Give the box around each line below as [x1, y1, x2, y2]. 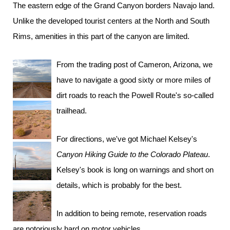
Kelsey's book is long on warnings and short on [56, 165, 214, 174]
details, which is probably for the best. [56, 181, 182, 189]
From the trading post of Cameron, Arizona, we [56, 60, 213, 69]
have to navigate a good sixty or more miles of [56, 75, 210, 84]
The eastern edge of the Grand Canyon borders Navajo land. [13, 1, 215, 10]
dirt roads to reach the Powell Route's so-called [56, 91, 214, 100]
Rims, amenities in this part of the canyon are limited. [13, 32, 189, 41]
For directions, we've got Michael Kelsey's [56, 135, 197, 143]
